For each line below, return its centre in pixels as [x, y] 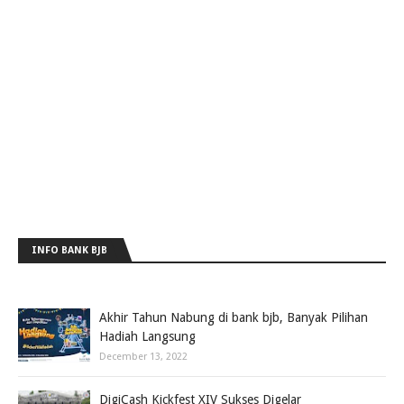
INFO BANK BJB [69, 250]
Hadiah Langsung [147, 336]
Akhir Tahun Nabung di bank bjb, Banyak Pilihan [234, 317]
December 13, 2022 [143, 357]
